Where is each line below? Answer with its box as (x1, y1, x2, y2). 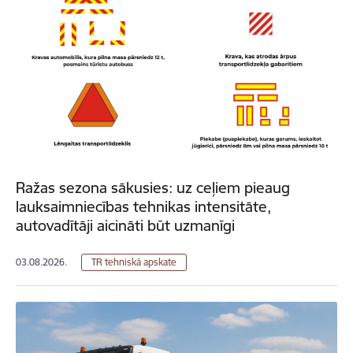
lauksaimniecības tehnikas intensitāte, (16, 197, 271, 217)
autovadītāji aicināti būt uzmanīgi (16, 216, 235, 236)
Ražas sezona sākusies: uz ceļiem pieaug (16, 178, 290, 198)
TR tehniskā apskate (91, 256, 176, 269)
